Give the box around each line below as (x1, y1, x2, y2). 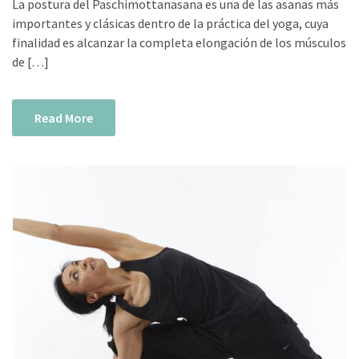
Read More (34, 110, 93, 127)
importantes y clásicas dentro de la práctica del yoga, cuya (12, 15, 329, 32)
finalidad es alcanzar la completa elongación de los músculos (12, 34, 346, 51)
